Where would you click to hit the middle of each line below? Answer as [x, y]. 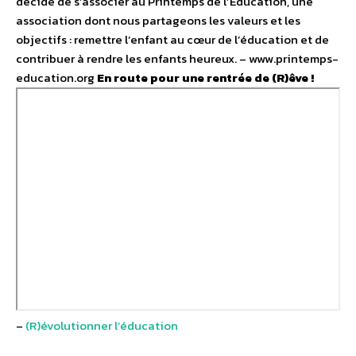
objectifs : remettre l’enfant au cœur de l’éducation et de [172, 39]
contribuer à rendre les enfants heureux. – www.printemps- [177, 58]
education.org [56, 77]
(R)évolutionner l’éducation [102, 325]
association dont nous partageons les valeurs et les [158, 20]
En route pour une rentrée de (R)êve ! [205, 77]
